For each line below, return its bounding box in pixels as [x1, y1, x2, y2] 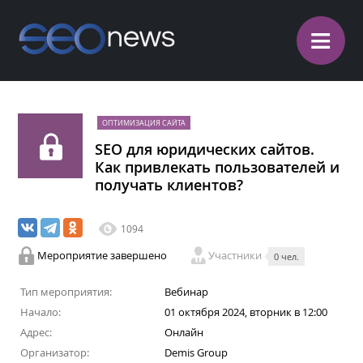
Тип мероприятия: [19, 284, 112, 299]
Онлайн [164, 325, 203, 340]
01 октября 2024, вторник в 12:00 [164, 305, 327, 319]
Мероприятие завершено [37, 248, 168, 263]
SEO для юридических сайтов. [95, 139, 315, 159]
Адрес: [19, 325, 52, 340]
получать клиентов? [95, 175, 244, 194]
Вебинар [164, 284, 208, 299]
